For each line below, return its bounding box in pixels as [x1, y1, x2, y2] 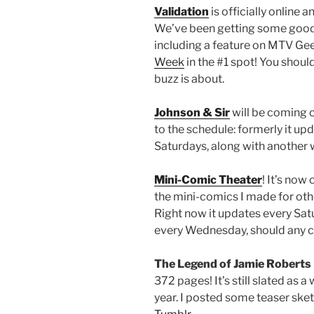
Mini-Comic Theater [154, 173, 262, 187]
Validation [154, 5, 209, 19]
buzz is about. [154, 72, 224, 86]
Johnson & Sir [154, 106, 230, 120]
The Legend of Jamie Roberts [154, 257, 311, 271]
